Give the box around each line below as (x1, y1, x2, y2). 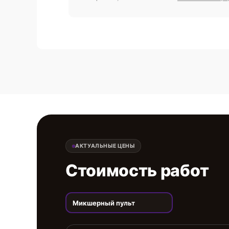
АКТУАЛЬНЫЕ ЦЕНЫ (75, 143, 135, 149)
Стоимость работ (65, 161, 209, 180)
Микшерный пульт (72, 198, 135, 207)
